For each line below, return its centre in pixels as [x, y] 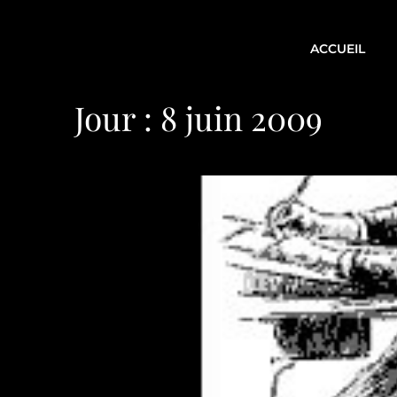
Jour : [117, 117]
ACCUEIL [338, 48]
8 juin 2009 [241, 117]
